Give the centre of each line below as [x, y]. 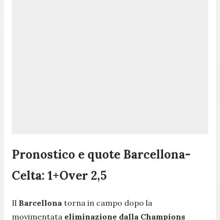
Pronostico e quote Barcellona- [101, 154]
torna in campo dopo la [107, 203]
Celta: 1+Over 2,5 [59, 175]
